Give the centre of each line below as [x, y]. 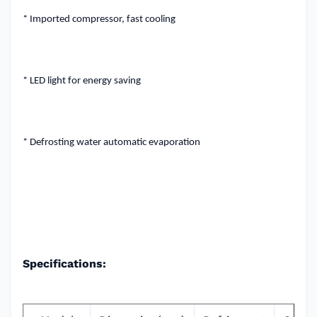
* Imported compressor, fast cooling [99, 19]
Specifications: [64, 264]
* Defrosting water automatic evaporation [111, 143]
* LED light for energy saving [82, 81]
